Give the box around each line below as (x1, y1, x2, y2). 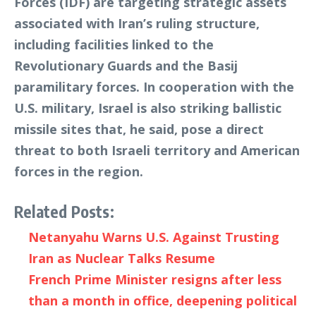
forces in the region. (14, 163, 143, 180)
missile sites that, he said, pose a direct (14, 121, 264, 138)
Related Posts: (14, 202, 114, 221)
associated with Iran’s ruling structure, (14, 15, 260, 32)
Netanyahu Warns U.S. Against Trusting (28, 229, 279, 245)
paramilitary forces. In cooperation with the (14, 78, 294, 95)
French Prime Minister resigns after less (28, 271, 281, 288)
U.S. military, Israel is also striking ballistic (14, 99, 281, 116)
